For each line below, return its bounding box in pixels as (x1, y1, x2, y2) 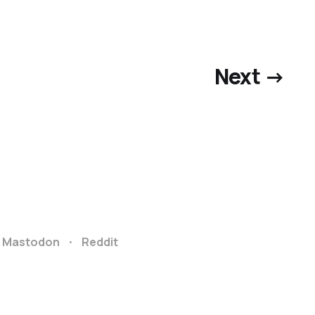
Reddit (81, 234, 118, 250)
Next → (214, 61, 285, 91)
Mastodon (1, 234, 60, 250)
